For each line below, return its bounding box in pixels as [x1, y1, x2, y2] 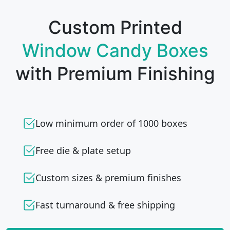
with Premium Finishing [15, 63, 215, 84]
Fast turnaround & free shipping [35, 199, 175, 211]
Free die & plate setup [35, 144, 131, 157]
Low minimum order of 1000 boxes [35, 117, 187, 129]
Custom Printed [48, 16, 182, 38]
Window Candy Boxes [22, 40, 208, 61]
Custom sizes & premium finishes [35, 171, 181, 184]
